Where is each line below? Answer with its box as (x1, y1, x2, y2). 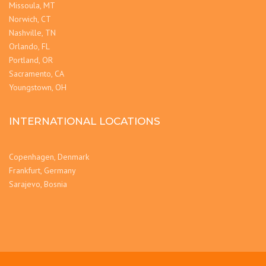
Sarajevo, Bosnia (9, 178, 67, 189)
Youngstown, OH (9, 81, 66, 93)
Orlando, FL (9, 40, 50, 52)
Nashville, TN (9, 27, 56, 38)
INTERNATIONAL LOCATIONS (9, 115, 160, 127)
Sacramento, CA (9, 68, 64, 79)
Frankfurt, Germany (9, 164, 76, 176)
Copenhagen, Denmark (9, 151, 89, 162)
